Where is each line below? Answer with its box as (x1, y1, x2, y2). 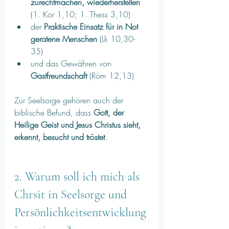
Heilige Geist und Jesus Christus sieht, (14, 119, 143, 130)
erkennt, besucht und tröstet (14, 131, 105, 143)
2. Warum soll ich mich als (14, 169, 143, 184)
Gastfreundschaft (31, 70, 87, 81)
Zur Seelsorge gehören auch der (14, 94, 126, 106)
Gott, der (94, 106, 126, 118)
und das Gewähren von (31, 57, 114, 69)
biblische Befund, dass (14, 106, 94, 118)
